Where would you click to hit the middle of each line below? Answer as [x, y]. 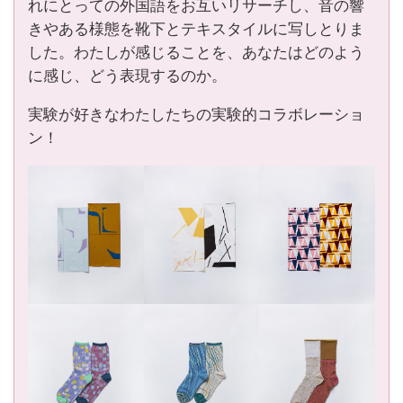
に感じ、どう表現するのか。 [127, 76]
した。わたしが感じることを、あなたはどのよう [196, 53]
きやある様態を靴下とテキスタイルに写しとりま [196, 30]
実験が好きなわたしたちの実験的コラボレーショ [196, 115]
